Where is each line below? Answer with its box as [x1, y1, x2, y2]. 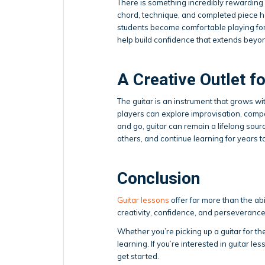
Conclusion [117, 168, 200, 188]
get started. [117, 251, 159, 261]
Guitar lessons [117, 195, 169, 205]
